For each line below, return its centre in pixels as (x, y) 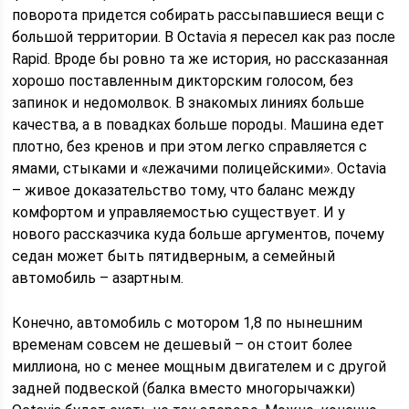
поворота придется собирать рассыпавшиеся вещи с (199, 15)
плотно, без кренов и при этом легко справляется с (190, 147)
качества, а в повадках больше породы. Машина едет (199, 125)
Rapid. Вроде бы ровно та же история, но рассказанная (200, 59)
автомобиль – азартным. (98, 278)
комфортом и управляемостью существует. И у (179, 212)
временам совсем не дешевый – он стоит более (183, 345)
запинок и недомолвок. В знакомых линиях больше (189, 103)
